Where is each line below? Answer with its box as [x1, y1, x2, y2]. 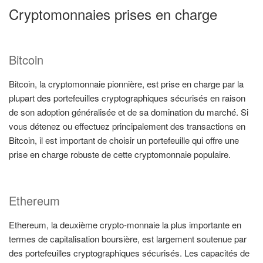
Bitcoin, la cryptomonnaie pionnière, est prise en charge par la [9, 77, 244, 90]
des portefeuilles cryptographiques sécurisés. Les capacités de [9, 246, 249, 259]
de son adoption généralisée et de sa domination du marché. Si [9, 106, 248, 119]
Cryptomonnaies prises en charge [9, 4, 217, 25]
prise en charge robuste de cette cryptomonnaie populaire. [9, 148, 231, 161]
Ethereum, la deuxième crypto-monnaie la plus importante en [9, 218, 241, 231]
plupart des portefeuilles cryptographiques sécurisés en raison [9, 92, 245, 104]
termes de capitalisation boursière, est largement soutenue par [9, 232, 247, 245]
